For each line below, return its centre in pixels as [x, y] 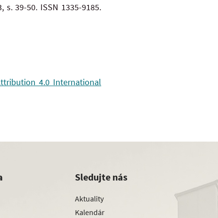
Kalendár [90, 212]
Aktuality [89, 198]
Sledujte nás [101, 177]
